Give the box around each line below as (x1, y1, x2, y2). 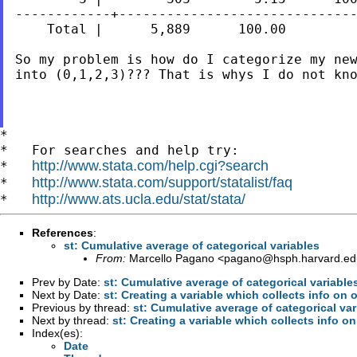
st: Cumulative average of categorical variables (64, 238, 320, 252)
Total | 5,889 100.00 (14, 21, 286, 37)
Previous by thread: (32, 300, 133, 314)
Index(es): (32, 326, 83, 339)
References (32, 226, 93, 239)
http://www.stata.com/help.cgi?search (32, 157, 269, 174)
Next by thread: (32, 313, 112, 327)
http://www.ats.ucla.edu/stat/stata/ (32, 190, 245, 207)
